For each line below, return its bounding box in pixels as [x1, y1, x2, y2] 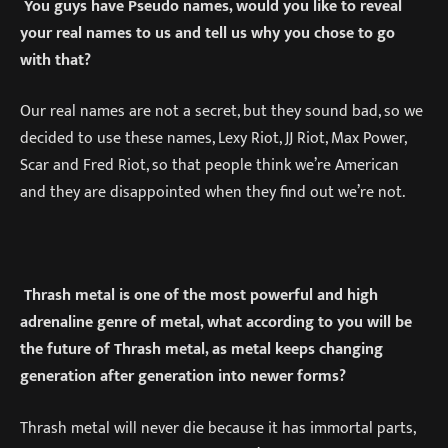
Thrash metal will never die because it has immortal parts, [20, 414, 415, 441]
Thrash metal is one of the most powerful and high [24, 282, 378, 309]
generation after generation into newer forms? [20, 363, 346, 390]
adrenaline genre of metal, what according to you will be [20, 309, 412, 336]
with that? [20, 46, 91, 73]
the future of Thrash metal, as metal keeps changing [20, 336, 383, 363]
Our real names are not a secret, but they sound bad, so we [20, 98, 423, 125]
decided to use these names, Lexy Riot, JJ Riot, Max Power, [20, 125, 406, 152]
